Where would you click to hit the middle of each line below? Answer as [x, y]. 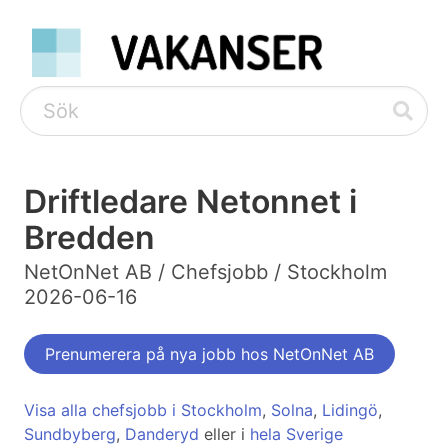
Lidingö [350, 410]
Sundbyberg [70, 434]
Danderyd [162, 434]
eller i [224, 434]
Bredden [89, 238]
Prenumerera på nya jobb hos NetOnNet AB [209, 354]
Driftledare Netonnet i [190, 202]
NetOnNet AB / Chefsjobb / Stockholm [205, 272]
